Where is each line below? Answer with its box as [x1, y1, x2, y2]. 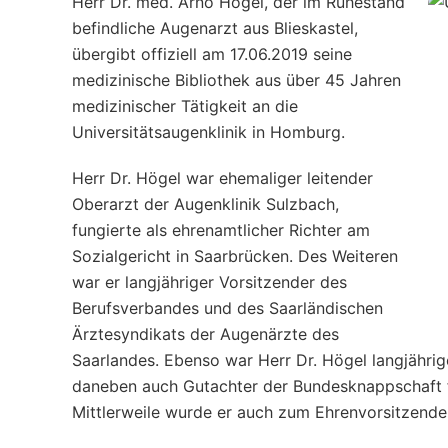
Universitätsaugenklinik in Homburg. [72, 122, 345, 142]
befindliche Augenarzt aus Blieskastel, [72, 18, 358, 38]
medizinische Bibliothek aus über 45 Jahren [72, 70, 401, 90]
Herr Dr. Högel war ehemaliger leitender [72, 168, 373, 188]
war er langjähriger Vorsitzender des [72, 272, 347, 292]
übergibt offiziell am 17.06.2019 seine [72, 44, 352, 64]
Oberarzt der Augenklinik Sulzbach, [72, 194, 339, 214]
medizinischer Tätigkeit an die [72, 96, 298, 116]
